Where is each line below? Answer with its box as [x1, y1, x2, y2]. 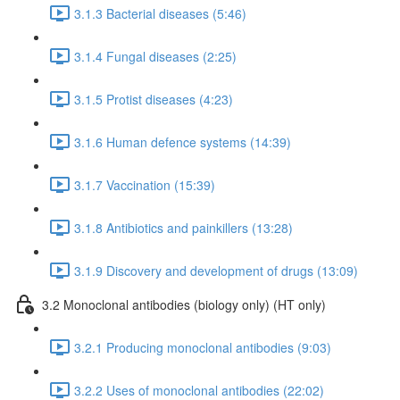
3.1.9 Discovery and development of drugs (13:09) [74, 261, 358, 279]
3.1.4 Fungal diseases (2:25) [74, 46, 237, 65]
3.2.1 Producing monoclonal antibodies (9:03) [74, 337, 331, 356]
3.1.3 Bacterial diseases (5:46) [74, 4, 246, 22]
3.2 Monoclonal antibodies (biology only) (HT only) [42, 295, 326, 313]
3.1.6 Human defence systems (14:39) [74, 132, 291, 151]
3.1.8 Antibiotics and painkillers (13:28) [74, 218, 293, 237]
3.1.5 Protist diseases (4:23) [74, 89, 233, 108]
